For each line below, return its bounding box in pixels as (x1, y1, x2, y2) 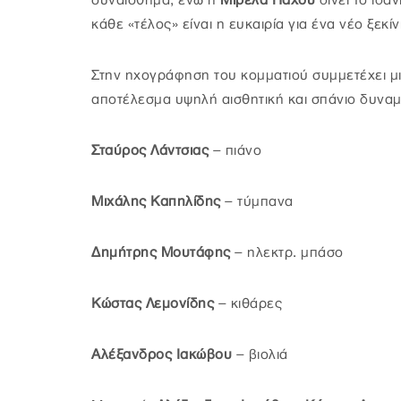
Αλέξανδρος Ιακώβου (91, 347, 232, 363)
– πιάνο (212, 143, 261, 158)
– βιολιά (232, 347, 288, 363)
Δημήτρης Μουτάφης (91, 245, 231, 260)
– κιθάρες (214, 296, 282, 311)
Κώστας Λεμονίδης (91, 296, 214, 311)
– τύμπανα (220, 194, 294, 209)
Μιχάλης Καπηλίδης (91, 194, 221, 209)
